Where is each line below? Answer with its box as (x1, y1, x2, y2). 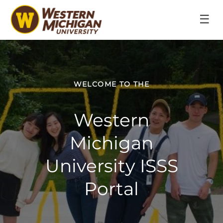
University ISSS (45, 155, 178, 177)
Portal (84, 178, 139, 200)
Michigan (70, 132, 153, 154)
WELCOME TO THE (73, 80, 150, 89)
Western (74, 109, 149, 131)
